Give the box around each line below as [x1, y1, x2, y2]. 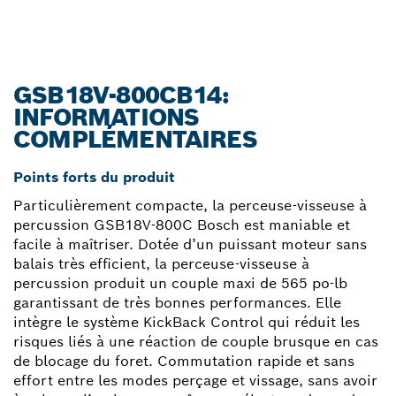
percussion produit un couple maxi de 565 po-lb [13, 273, 347, 293]
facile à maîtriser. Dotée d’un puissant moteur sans [13, 234, 367, 254]
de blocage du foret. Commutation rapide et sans [13, 351, 354, 370]
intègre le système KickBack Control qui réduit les [13, 312, 360, 331]
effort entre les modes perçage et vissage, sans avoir [13, 370, 377, 390]
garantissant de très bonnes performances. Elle [13, 293, 341, 312]
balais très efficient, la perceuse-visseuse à [13, 254, 309, 273]
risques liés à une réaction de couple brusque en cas [13, 331, 378, 351]
